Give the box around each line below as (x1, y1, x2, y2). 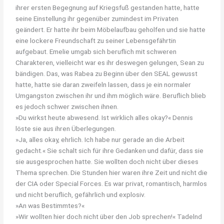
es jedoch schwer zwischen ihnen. (15, 102, 119, 110)
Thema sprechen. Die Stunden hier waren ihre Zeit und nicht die (15, 168, 208, 176)
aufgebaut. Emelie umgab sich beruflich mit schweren (15, 47, 177, 55)
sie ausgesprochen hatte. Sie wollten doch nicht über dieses (15, 157, 199, 165)
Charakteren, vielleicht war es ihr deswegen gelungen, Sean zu (15, 58, 204, 66)
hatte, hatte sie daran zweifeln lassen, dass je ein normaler (15, 80, 191, 88)
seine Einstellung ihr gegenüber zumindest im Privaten (15, 14, 179, 22)
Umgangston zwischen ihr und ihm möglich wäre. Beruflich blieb (15, 91, 206, 99)
